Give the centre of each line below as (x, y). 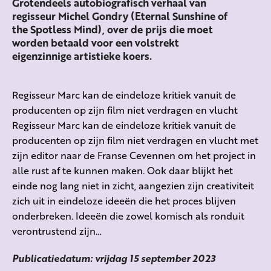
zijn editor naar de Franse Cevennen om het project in (134, 155)
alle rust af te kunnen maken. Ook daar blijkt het (122, 171)
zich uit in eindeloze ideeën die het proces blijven (124, 201)
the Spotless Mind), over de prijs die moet (113, 30)
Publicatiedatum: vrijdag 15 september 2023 (114, 258)
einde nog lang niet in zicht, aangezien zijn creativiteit (133, 186)
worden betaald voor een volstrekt (96, 43)
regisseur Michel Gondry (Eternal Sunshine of (120, 16)
